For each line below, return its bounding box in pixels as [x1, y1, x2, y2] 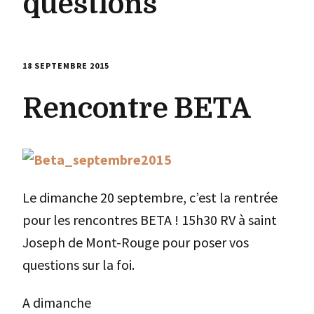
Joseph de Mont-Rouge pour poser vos [22, 233, 249, 251]
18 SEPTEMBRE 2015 [22, 60, 109, 71]
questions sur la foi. [22, 255, 135, 273]
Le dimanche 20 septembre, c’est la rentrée [22, 188, 278, 206]
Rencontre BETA [22, 92, 251, 125]
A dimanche [22, 293, 91, 311]
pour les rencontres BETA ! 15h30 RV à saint [22, 210, 277, 228]
